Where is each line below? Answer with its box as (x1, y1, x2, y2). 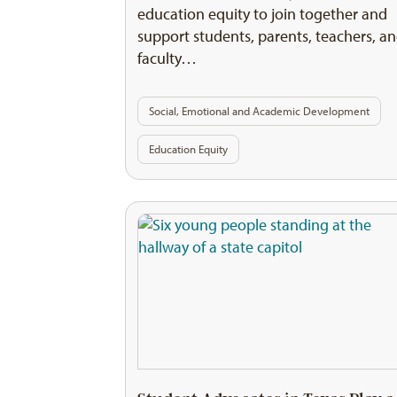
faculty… (137, 48, 198, 68)
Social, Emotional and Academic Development (149, 104, 370, 118)
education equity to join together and (137, 4, 388, 24)
